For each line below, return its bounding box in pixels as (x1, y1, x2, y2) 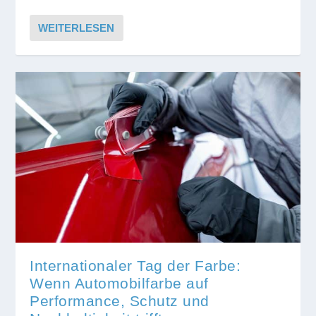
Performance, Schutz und (30, 292, 209, 309)
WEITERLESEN (38, 22, 115, 35)
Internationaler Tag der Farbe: (30, 257, 241, 274)
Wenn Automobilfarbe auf (30, 274, 209, 291)
